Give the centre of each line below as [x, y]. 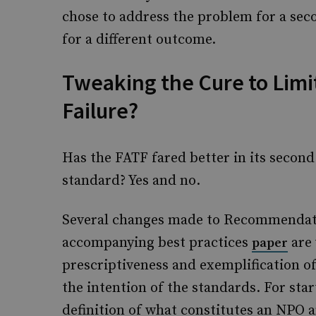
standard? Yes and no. [131, 181]
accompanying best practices [157, 243]
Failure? [100, 111]
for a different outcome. [139, 40]
